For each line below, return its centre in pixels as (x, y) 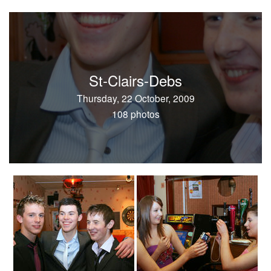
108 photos (135, 114)
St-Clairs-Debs (135, 80)
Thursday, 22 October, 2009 (135, 98)
